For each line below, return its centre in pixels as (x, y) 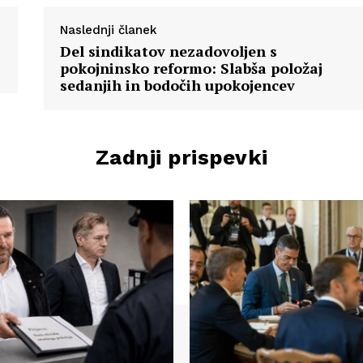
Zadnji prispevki (181, 157)
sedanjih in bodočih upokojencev (178, 85)
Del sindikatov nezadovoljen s (169, 51)
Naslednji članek (109, 30)
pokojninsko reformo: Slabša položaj (192, 68)
